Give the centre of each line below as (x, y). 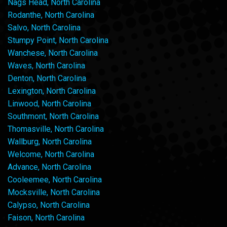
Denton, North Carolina (47, 79)
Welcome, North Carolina (51, 155)
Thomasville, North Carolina (56, 129)
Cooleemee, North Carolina (55, 180)
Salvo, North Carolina (44, 28)
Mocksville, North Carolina (54, 193)
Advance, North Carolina (49, 167)
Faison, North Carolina (46, 218)
